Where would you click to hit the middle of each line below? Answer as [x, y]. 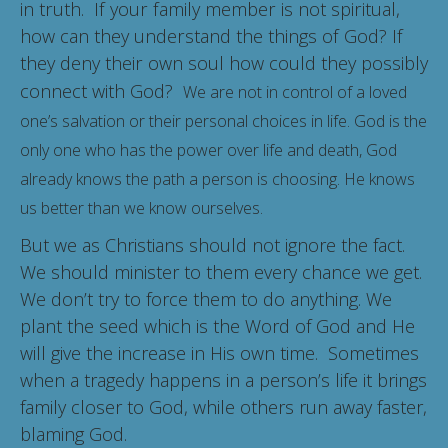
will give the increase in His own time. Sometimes [219, 353]
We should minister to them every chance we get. [223, 272]
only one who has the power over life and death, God [208, 150]
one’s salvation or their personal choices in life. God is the [223, 121]
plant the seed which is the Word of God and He [217, 326]
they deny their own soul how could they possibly [224, 63]
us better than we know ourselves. [141, 208]
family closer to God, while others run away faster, [223, 407]
